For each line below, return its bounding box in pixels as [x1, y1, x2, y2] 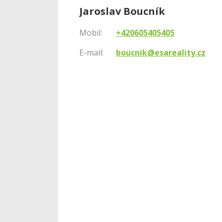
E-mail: [79, 47, 104, 58]
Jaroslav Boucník [79, 4, 165, 18]
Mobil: [79, 27, 102, 38]
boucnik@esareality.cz [116, 47, 206, 58]
